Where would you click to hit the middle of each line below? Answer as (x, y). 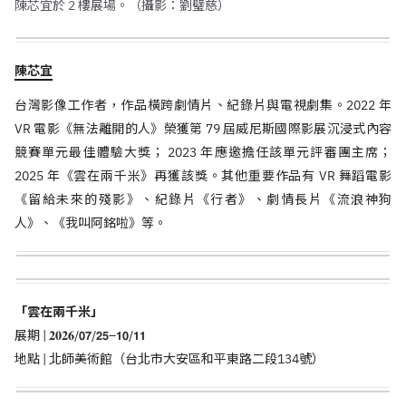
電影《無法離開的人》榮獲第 (120, 129)
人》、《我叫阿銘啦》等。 (91, 223)
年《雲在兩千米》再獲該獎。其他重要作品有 (183, 176)
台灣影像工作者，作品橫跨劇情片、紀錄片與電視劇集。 (181, 105)
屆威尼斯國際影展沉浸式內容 (308, 129)
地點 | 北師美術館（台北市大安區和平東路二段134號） (169, 359)
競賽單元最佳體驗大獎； (92, 152)
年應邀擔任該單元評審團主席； (296, 152)
